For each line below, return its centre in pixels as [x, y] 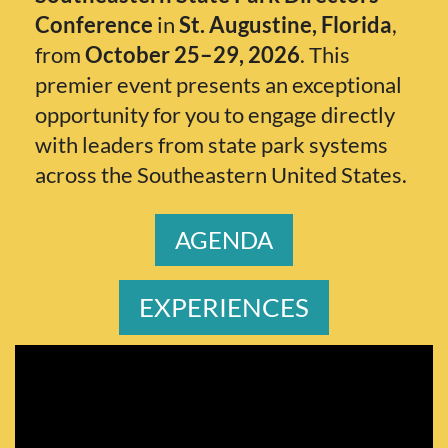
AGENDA [224, 239]
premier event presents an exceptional [218, 84]
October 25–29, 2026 [192, 54]
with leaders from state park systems [211, 144]
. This [325, 54]
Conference [94, 24]
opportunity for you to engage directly [215, 114]
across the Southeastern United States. [221, 174]
